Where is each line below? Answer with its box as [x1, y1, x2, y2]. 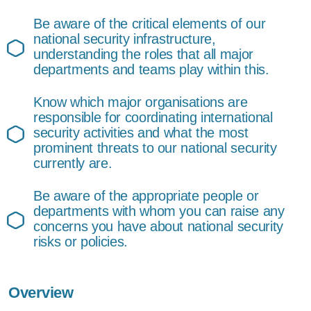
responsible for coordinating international [33, 110, 273, 125]
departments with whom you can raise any [33, 203, 285, 219]
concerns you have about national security [33, 219, 283, 234]
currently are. [33, 155, 112, 171]
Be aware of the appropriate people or [33, 188, 259, 203]
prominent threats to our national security [33, 140, 277, 155]
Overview [8, 284, 73, 301]
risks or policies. [33, 234, 128, 249]
